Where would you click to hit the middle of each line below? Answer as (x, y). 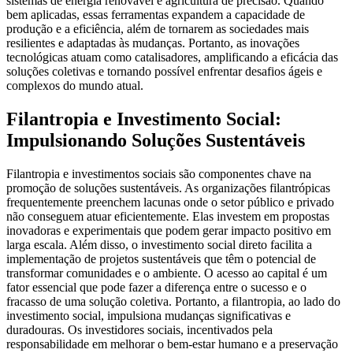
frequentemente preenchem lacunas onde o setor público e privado (170, 202)
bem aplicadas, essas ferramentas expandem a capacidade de (156, 14)
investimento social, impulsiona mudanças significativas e (149, 315)
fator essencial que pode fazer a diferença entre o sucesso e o (156, 287)
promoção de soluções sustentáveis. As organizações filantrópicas (168, 188)
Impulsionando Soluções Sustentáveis (156, 140)
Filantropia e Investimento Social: (144, 119)
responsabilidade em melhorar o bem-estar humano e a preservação (172, 344)
